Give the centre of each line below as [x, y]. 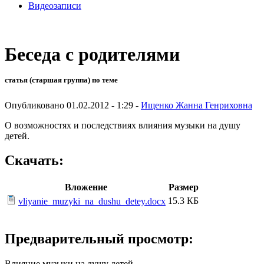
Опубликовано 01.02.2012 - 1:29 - [73, 105]
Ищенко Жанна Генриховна [197, 105]
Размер [183, 187]
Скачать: [34, 161]
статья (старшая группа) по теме [61, 80]
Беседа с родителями [92, 55]
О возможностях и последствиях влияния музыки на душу [123, 125]
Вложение [86, 187]
